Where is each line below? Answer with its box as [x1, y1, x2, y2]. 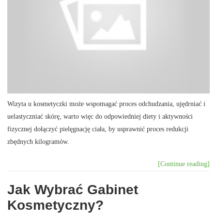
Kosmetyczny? [7, 197, 104, 213]
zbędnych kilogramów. [7, 138, 69, 145]
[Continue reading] [158, 160, 210, 168]
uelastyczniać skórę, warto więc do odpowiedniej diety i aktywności [7, 112, 193, 120]
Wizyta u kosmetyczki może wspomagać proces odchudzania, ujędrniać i [7, 100, 205, 108]
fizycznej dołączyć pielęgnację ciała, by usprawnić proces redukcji [7, 125, 188, 133]
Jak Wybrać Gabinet [7, 182, 138, 197]
